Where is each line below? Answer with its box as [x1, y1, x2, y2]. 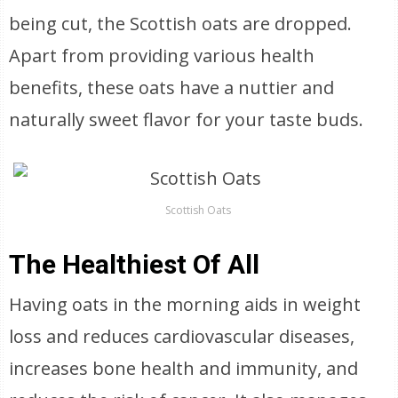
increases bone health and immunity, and [9, 356, 359, 380]
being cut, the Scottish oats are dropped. [9, 12, 353, 36]
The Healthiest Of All [9, 249, 260, 280]
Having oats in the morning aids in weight [9, 292, 362, 316]
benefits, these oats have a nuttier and [9, 76, 335, 99]
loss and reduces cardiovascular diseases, [9, 324, 355, 348]
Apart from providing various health [9, 44, 315, 68]
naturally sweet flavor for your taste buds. [9, 107, 364, 131]
